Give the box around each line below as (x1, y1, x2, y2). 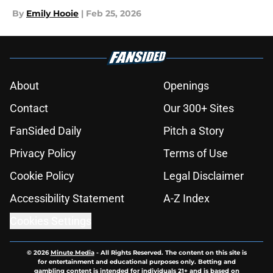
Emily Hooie (26, 8, 79, 19)
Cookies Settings (10, 214, 91, 228)
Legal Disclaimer (163, 169, 244, 183)
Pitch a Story (163, 124, 224, 138)
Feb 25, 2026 (86, 8, 141, 19)
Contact (10, 102, 48, 115)
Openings (163, 79, 209, 93)
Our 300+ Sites (163, 102, 234, 115)
